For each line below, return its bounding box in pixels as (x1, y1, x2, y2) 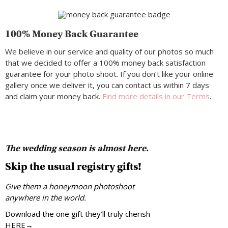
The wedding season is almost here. (5, 143, 149, 154)
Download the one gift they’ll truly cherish (5, 209, 150, 219)
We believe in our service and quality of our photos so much (5, 46, 214, 57)
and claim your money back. (5, 91, 102, 102)
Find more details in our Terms (102, 91, 210, 102)
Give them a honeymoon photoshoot (5, 181, 134, 192)
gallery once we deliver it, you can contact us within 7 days (5, 80, 209, 91)
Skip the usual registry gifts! (5, 160, 141, 174)
